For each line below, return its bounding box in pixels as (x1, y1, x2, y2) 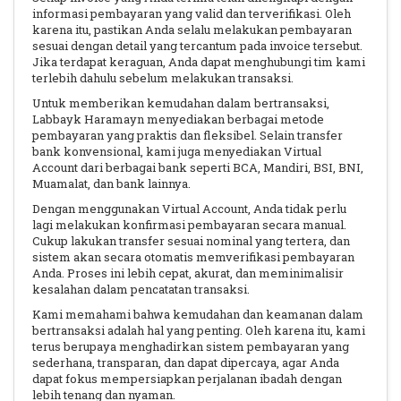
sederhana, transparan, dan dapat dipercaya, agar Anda (32, 354, 339, 371)
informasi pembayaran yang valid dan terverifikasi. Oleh (32, 5, 351, 21)
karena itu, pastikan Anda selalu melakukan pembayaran (32, 21, 352, 38)
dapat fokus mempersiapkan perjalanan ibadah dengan (32, 371, 342, 387)
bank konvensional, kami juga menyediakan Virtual (32, 143, 321, 159)
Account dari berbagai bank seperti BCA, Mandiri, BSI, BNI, (32, 159, 363, 175)
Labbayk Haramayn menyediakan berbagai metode (32, 111, 324, 127)
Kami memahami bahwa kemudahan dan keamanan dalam (32, 306, 363, 322)
